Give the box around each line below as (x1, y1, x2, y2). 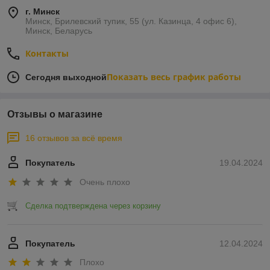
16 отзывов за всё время (25, 133, 122, 143)
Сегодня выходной (25, 72, 107, 83)
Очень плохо (80, 177, 130, 187)
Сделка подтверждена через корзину (25, 201, 161, 210)
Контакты (25, 48, 69, 60)
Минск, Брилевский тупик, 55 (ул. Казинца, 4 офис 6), (25, 16, 237, 27)
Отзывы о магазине (7, 109, 102, 120)
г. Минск (25, 7, 60, 17)
